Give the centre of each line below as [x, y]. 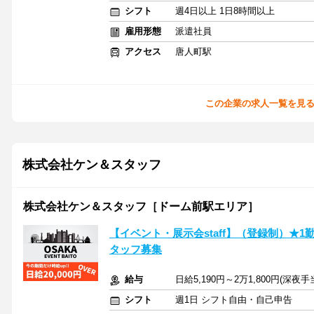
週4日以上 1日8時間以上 [225, 11]
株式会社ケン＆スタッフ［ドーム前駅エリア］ [141, 206]
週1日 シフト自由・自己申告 [234, 300]
